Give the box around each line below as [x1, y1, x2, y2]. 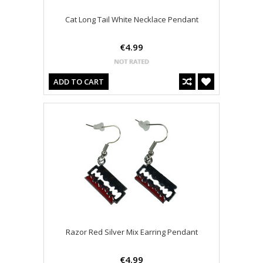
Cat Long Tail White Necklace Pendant [65, 14, 198, 25]
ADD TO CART [53, 76, 104, 87]
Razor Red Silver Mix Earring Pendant [65, 227, 198, 238]
